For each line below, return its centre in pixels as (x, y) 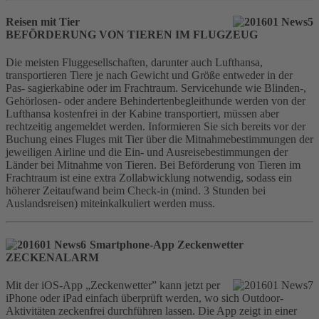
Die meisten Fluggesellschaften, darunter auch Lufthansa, (134, 63)
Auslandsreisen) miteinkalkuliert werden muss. (110, 204)
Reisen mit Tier (43, 22)
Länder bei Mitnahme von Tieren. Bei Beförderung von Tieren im (153, 165)
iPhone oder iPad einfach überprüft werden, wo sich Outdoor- (145, 298)
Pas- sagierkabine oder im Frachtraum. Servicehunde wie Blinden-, (156, 88)
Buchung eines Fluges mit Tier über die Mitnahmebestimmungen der (159, 140)
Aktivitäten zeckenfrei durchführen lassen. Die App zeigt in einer (151, 311)
